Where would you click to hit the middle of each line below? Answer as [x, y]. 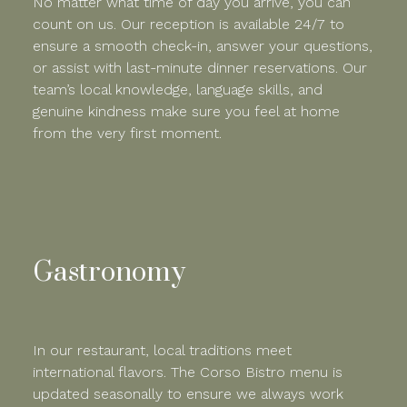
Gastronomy [109, 273]
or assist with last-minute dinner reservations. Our [200, 68]
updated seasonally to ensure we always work [188, 394]
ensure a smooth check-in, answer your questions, [203, 46]
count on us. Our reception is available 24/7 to [189, 25]
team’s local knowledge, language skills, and [178, 90]
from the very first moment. [127, 134]
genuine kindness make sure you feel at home [186, 112]
